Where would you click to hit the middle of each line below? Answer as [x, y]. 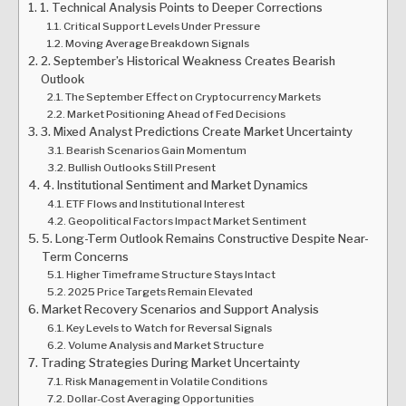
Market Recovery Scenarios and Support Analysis [180, 309]
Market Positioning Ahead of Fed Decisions [176, 114]
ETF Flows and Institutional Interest [155, 203]
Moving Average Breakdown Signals [157, 43]
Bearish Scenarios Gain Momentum [156, 150]
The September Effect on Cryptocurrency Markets [193, 97]
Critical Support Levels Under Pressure [161, 26]
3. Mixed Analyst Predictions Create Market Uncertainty [196, 131]
